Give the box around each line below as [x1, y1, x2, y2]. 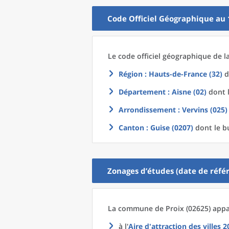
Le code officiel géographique [108, 51, 213, 61]
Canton [119, 123, 144, 132]
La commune [108, 203, 155, 213]
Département [119, 87, 166, 97]
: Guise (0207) [144, 123, 193, 132]
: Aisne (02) [166, 87, 207, 97]
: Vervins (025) [176, 105, 227, 114]
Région [119, 69, 143, 79]
